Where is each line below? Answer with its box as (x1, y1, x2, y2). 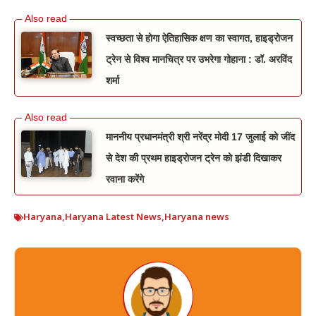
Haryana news (164, 211, 229, 224)
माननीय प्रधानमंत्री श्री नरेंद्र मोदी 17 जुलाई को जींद (106, 130, 295, 142)
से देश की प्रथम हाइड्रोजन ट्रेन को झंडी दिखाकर (106, 152, 281, 164)
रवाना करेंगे (106, 173, 144, 185)
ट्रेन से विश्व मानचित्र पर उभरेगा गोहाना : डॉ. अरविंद (106, 53, 292, 65)
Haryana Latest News (65, 211, 162, 224)
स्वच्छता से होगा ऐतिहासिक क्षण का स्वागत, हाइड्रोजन (106, 32, 293, 44)
